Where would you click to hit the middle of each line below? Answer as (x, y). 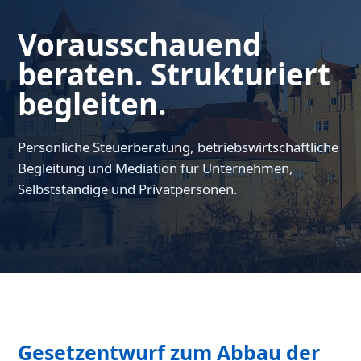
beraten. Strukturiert (174, 75)
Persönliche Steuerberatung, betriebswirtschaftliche (178, 147)
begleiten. (92, 104)
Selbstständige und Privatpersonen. (128, 189)
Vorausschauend (140, 45)
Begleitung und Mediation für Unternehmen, (156, 168)
